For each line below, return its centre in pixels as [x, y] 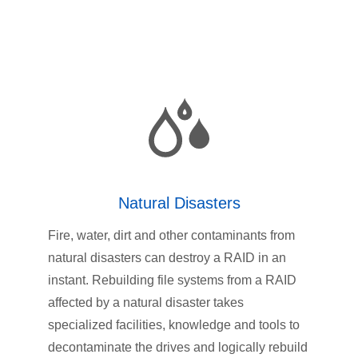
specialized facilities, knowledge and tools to [174, 325]
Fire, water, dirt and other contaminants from [171, 236]
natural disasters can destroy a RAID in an [167, 258]
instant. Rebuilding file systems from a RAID [172, 280]
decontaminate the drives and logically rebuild [178, 348]
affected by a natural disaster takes [146, 303]
